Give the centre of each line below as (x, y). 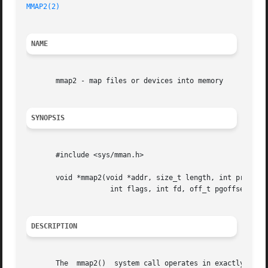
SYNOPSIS (48, 118)
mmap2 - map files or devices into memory (125, 81)
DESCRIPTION (54, 226)
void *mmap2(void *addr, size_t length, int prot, (142, 178)
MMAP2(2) (43, 7)
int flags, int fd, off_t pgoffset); (60, 189)
